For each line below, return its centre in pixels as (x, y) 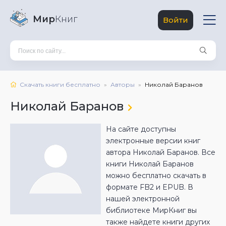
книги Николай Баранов (150, 164)
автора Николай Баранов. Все (161, 152)
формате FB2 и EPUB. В (150, 187)
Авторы (123, 84)
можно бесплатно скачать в (156, 176)
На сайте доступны (141, 129)
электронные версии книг (153, 141)
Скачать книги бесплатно (60, 84)
